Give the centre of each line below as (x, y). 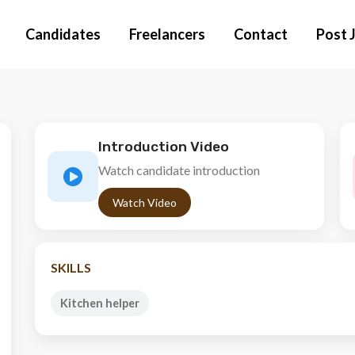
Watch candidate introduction (179, 170)
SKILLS (71, 267)
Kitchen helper (100, 303)
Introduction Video (164, 147)
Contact (261, 34)
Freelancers (167, 34)
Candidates (63, 34)
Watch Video (145, 202)
